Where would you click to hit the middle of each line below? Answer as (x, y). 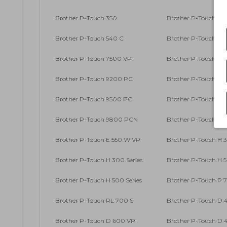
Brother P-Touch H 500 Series (99, 180)
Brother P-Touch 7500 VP (93, 59)
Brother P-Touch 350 (86, 18)
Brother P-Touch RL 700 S (94, 201)
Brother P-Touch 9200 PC (94, 79)
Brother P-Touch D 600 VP (95, 221)
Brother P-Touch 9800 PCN (97, 120)
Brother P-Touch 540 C (89, 39)
